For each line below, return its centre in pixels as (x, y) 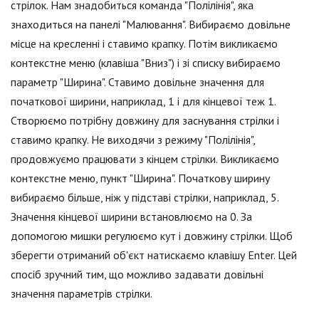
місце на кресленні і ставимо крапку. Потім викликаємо (144, 43)
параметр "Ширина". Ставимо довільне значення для (137, 82)
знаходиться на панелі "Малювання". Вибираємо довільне (151, 24)
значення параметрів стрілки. (82, 293)
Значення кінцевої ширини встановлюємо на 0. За (131, 216)
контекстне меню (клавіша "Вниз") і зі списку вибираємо (146, 63)
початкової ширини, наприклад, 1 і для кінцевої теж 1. (143, 101)
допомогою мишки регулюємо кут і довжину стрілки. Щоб (152, 236)
